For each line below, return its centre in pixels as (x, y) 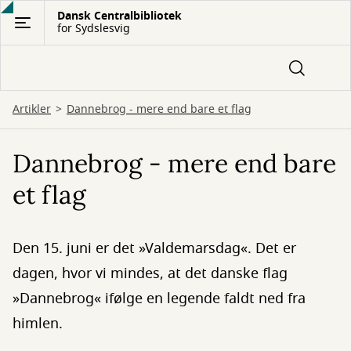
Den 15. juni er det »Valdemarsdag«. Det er (154, 248)
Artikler (32, 109)
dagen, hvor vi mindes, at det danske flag (150, 273)
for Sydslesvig (94, 29)
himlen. (38, 324)
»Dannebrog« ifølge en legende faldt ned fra (159, 299)
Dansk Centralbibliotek (119, 16)
